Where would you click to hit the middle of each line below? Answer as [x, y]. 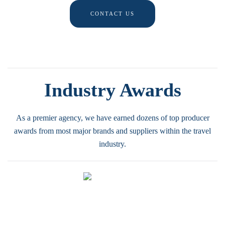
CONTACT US [113, 14]
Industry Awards [113, 90]
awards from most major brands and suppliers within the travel [113, 131]
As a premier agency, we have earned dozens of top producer [113, 118]
